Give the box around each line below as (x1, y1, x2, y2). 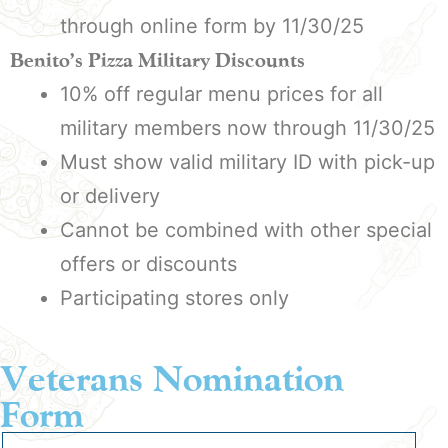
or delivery (60, 184, 160, 208)
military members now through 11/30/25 (60, 116, 435, 140)
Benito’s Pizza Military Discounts (10, 48, 305, 72)
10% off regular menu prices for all (60, 82, 383, 106)
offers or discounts (60, 252, 237, 276)
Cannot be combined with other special (60, 218, 432, 242)
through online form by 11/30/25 (60, 14, 364, 38)
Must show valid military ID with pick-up (60, 150, 435, 174)
